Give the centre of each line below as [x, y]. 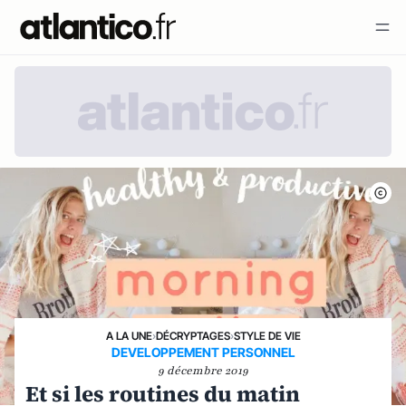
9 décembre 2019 [203, 371]
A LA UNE [129, 336]
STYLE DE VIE [267, 336]
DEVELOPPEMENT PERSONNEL [203, 352]
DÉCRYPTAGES [193, 336]
